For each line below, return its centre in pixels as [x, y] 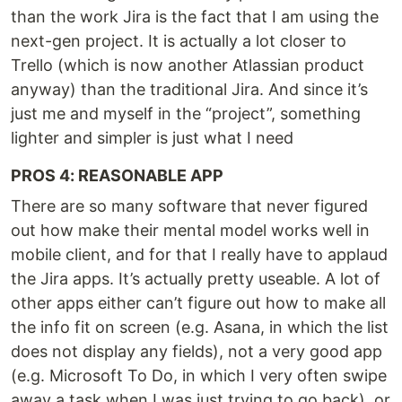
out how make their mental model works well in [190, 230]
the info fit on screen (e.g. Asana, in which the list [200, 327]
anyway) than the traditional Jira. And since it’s [189, 89]
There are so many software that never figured [189, 206]
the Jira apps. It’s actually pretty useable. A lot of [196, 279]
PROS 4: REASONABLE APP [117, 175]
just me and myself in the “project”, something [186, 114]
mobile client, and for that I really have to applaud [199, 254]
